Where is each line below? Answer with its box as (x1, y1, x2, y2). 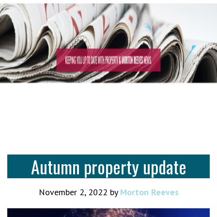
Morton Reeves (120, 186, 179, 198)
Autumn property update (31, 154, 186, 179)
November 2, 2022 (38, 186, 108, 198)
